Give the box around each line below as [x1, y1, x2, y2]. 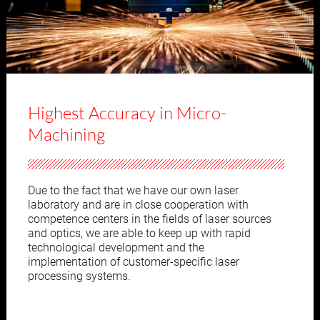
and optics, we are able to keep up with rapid [28, 226, 251, 241]
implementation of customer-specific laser [28, 255, 240, 269]
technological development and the [28, 241, 205, 255]
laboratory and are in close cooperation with [28, 198, 249, 212]
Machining [28, 124, 106, 146]
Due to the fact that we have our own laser [28, 184, 239, 198]
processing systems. [28, 269, 131, 284]
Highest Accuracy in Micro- [28, 102, 227, 124]
